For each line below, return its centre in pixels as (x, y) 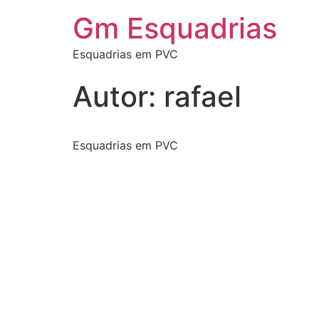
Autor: (118, 96)
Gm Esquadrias (175, 28)
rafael (203, 96)
